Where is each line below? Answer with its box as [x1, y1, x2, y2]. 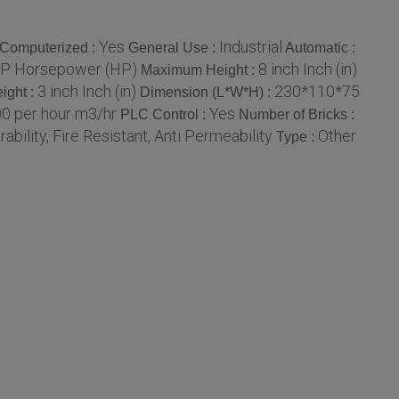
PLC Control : [120, 107, 209, 123]
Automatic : [285, 39, 355, 55]
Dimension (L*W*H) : [140, 85, 274, 101]
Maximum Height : [141, 62, 258, 78]
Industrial [219, 37, 282, 56]
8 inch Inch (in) [258, 60, 357, 79]
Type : [276, 129, 318, 145]
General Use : [128, 39, 219, 55]
